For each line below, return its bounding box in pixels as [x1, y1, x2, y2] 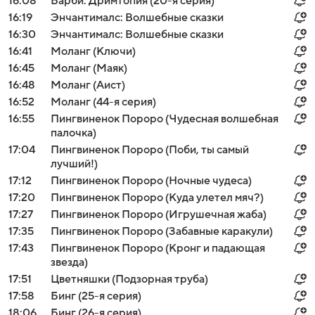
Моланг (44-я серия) [51, 96, 156, 108]
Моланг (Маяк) [51, 62, 127, 75]
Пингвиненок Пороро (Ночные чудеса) [51, 174, 252, 187]
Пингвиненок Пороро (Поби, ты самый [51, 143, 249, 156]
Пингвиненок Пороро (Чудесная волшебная [51, 112, 278, 125]
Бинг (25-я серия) [51, 290, 141, 302]
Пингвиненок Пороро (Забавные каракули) [51, 225, 273, 238]
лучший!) [51, 157, 98, 170]
